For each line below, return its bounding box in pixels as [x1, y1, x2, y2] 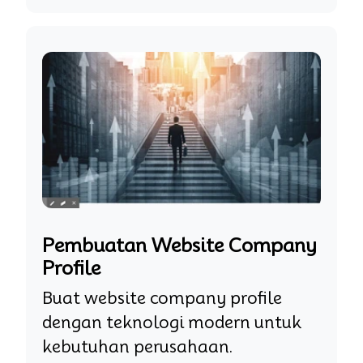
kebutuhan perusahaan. [42, 337, 233, 357]
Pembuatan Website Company [42, 233, 317, 258]
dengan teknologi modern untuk [42, 313, 301, 333]
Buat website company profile [42, 288, 282, 309]
